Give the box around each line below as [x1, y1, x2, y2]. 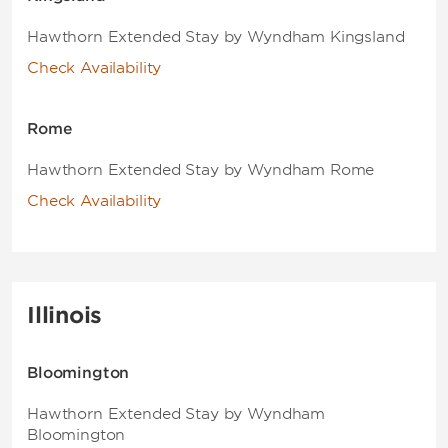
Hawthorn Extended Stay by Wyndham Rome [27, 161, 375, 179]
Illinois [27, 302, 103, 328]
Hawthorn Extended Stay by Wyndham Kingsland [27, 28, 405, 46]
